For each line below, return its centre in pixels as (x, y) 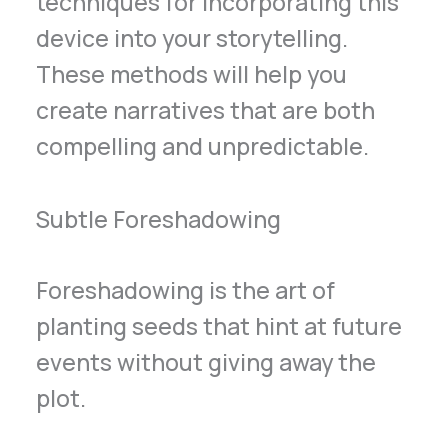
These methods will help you (192, 74)
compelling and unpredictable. (203, 146)
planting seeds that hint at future (219, 325)
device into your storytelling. (192, 38)
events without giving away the (206, 361)
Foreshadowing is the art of (186, 289)
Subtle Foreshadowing (159, 219)
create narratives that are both (206, 110)
